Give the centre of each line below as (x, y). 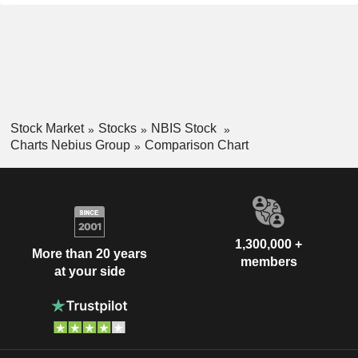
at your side (89, 272)
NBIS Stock (185, 128)
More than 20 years (89, 254)
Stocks (117, 128)
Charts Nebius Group (70, 145)
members (268, 261)
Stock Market (47, 128)
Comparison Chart (196, 145)
